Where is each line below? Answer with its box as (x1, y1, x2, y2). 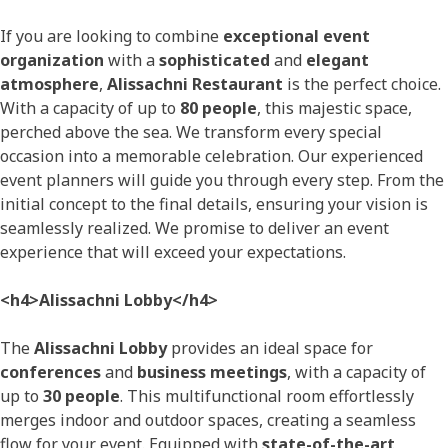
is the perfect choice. (283, 73, 441, 96)
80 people (180, 97, 257, 120)
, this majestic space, (257, 97, 412, 120)
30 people (43, 385, 120, 408)
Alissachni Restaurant (107, 73, 283, 96)
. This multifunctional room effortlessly (120, 385, 414, 408)
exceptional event (223, 25, 370, 48)
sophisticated (159, 49, 270, 72)
